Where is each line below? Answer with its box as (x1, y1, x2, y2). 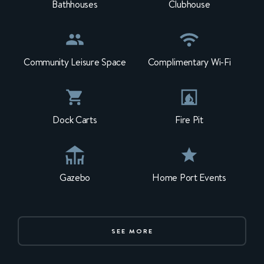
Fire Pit (175, 113, 203, 127)
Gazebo (59, 171, 91, 184)
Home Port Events (152, 171, 226, 184)
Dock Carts (52, 113, 97, 127)
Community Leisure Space (24, 55, 126, 69)
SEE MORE (111, 226, 153, 236)
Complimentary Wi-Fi (147, 55, 231, 69)
